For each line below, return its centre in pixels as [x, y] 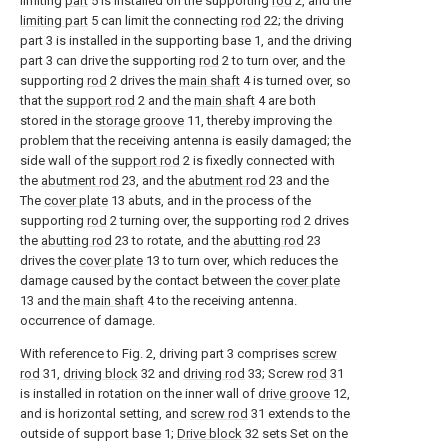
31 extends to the [299, 414]
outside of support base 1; [98, 434]
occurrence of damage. [87, 321]
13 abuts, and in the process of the [209, 201]
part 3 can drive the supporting [109, 61]
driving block [100, 374]
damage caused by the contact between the [148, 281]
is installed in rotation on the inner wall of [139, 394]
